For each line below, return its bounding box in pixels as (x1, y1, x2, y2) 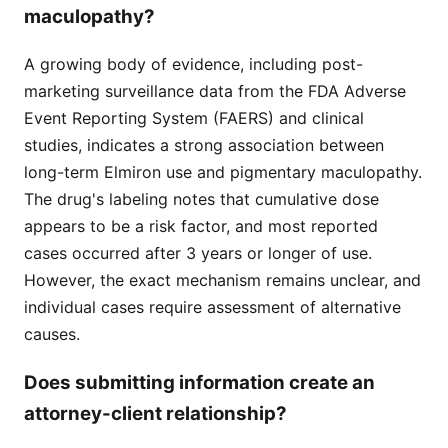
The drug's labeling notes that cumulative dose (24, 188, 379, 209)
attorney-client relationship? (24, 401, 287, 425)
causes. (24, 323, 80, 344)
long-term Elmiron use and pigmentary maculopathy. (24, 161, 422, 182)
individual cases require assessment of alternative (24, 296, 401, 317)
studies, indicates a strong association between (24, 134, 384, 155)
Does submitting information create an (24, 370, 375, 394)
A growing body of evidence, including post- (24, 53, 363, 74)
